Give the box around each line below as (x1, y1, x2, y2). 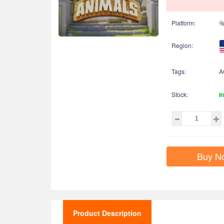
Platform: (171, 18, 195, 27)
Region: (171, 40, 193, 49)
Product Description (73, 208, 141, 218)
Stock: (171, 89, 188, 98)
